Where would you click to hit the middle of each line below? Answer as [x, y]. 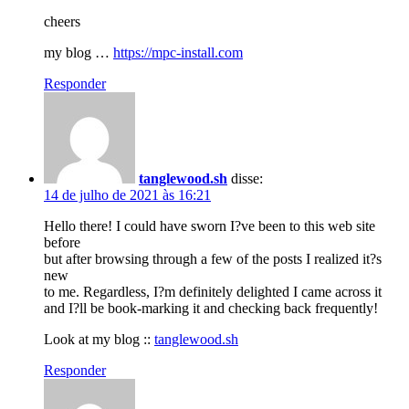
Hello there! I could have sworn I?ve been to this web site [210, 225]
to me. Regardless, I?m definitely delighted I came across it [213, 291]
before [62, 242]
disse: [247, 178]
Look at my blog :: [99, 339]
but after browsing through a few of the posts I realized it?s [213, 258]
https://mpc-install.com [178, 52]
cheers [62, 21]
